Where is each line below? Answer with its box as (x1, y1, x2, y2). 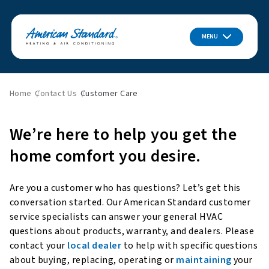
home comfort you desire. (10, 144, 201, 168)
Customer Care (80, 88, 138, 100)
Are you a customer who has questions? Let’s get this (10, 181, 241, 195)
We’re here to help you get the (10, 122, 237, 147)
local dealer (67, 239, 122, 253)
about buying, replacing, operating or (10, 253, 174, 267)
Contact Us (35, 88, 77, 100)
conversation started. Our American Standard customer (10, 196, 251, 210)
